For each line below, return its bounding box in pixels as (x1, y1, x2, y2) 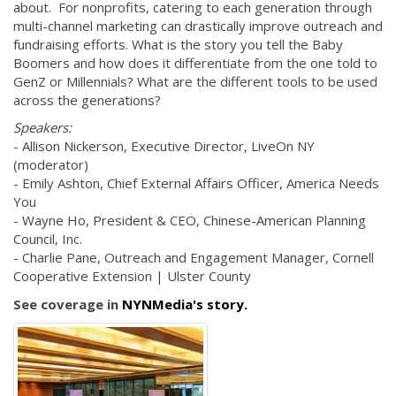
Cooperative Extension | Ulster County (13, 267, 251, 286)
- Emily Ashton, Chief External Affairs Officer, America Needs (13, 174, 379, 193)
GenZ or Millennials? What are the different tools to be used (13, 72, 377, 90)
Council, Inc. (13, 230, 82, 248)
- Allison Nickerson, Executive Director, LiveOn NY (13, 137, 315, 156)
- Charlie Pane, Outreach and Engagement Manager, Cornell (13, 248, 374, 267)
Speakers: (13, 118, 72, 137)
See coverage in (13, 294, 122, 313)
